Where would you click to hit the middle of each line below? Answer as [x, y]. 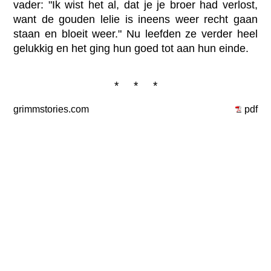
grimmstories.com [51, 109]
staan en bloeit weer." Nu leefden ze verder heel [135, 34]
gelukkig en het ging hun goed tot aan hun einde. [131, 48]
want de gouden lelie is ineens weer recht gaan [135, 19]
